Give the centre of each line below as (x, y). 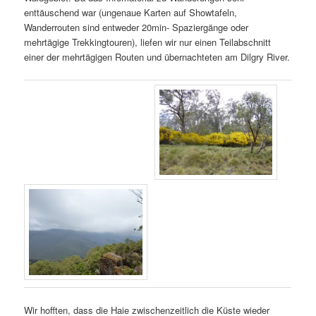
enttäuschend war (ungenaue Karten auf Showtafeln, (131, 13)
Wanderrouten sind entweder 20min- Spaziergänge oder (136, 28)
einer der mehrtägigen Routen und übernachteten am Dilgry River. (157, 57)
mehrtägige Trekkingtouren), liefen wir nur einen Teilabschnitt (148, 42)
